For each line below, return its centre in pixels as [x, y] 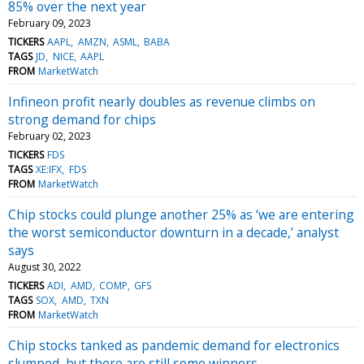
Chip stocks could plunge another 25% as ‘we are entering [181, 214]
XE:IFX [49, 169]
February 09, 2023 [50, 23]
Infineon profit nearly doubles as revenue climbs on [162, 101]
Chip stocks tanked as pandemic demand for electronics [174, 345]
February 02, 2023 [50, 136]
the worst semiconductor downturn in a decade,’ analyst [173, 232]
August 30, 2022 [45, 266]
